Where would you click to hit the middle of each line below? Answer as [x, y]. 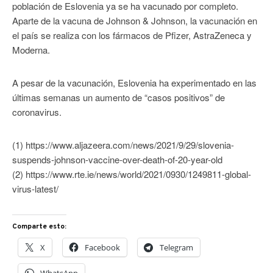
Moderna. [31, 49]
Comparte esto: [39, 226]
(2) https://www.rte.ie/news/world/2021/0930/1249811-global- [132, 174]
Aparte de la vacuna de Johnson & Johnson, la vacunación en [135, 20]
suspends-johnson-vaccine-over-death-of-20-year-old [117, 159]
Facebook [102, 247]
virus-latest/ [35, 188]
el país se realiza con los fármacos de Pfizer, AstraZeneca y [132, 35]
